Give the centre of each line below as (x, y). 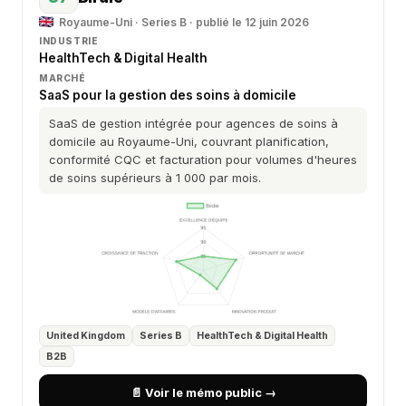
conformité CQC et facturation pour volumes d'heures (203, 159)
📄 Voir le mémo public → (203, 392)
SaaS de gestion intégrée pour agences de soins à (193, 123)
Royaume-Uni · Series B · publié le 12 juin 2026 (184, 22)
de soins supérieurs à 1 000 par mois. (155, 178)
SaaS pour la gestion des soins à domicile (168, 95)
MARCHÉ (63, 78)
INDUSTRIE (69, 41)
